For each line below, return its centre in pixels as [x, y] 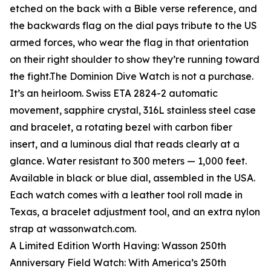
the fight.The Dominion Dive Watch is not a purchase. [132, 77]
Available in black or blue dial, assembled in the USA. [132, 178]
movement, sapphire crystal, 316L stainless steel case [133, 110]
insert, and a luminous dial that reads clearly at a [125, 144]
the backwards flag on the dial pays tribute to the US [133, 26]
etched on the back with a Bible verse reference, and [133, 9]
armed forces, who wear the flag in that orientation [129, 43]
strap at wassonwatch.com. [73, 229]
